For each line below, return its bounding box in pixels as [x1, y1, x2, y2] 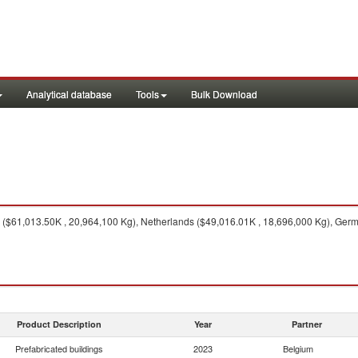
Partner [292, 318, 322, 330]
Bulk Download [191, 87, 257, 101]
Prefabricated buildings [15, 342, 103, 355]
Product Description [17, 318, 101, 330]
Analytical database [26, 87, 112, 101]
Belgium [283, 342, 313, 355]
